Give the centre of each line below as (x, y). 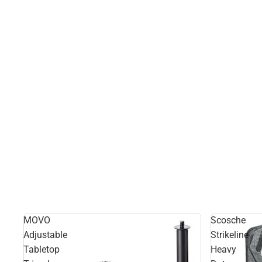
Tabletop (42, 249)
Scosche (228, 220)
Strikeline (230, 235)
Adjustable (45, 235)
